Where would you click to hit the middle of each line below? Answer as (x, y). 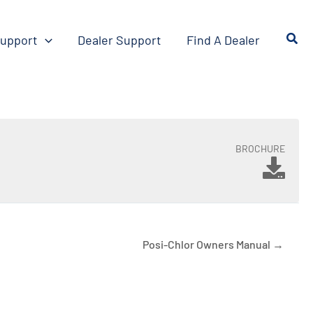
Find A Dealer (223, 39)
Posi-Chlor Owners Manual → (213, 244)
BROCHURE (260, 148)
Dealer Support (119, 39)
